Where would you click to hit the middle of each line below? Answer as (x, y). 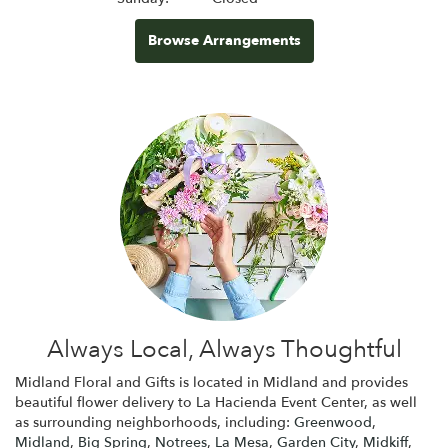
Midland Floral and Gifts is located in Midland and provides (211, 382)
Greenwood (333, 422)
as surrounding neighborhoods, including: (154, 422)
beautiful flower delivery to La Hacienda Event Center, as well (216, 402)
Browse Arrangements (224, 40)
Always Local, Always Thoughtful (224, 349)
